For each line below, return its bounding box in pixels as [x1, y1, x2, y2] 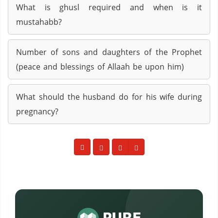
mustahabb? [16, 17, 62, 27]
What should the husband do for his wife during [16, 91, 202, 102]
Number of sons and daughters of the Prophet [16, 47, 202, 57]
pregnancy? [16, 106, 58, 117]
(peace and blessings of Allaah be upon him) [16, 61, 184, 72]
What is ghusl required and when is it [16, 2, 202, 13]
